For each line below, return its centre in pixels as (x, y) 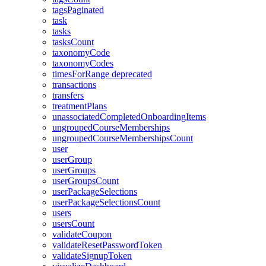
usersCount (73, 224)
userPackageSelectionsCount (106, 202)
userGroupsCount (85, 181)
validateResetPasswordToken (107, 245)
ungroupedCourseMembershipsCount (123, 138)
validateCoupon (82, 234)
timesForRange (81, 74)
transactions (74, 85)
